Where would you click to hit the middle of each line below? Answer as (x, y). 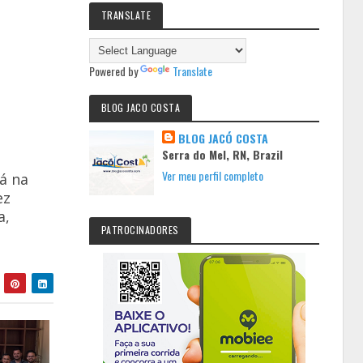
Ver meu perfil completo (213, 175)
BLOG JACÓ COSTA (224, 138)
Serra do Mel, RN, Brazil (223, 154)
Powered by (114, 71)
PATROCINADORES (140, 230)
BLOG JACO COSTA (141, 107)
